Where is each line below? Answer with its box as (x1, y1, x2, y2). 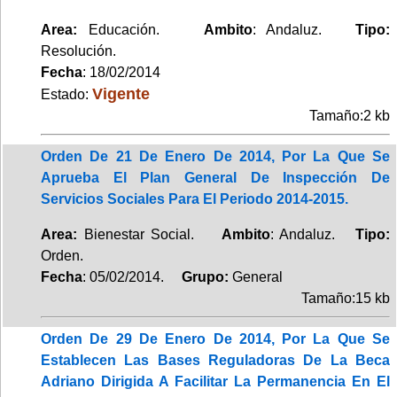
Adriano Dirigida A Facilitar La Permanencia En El (41, 373, 390, 389)
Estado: (41, 86, 92, 102)
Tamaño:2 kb (309, 107, 390, 123)
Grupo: (167, 269, 232, 284)
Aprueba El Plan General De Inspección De (41, 169, 390, 185)
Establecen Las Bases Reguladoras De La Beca (41, 352, 390, 368)
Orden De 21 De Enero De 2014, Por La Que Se (41, 148, 390, 164)
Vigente (92, 83, 150, 103)
